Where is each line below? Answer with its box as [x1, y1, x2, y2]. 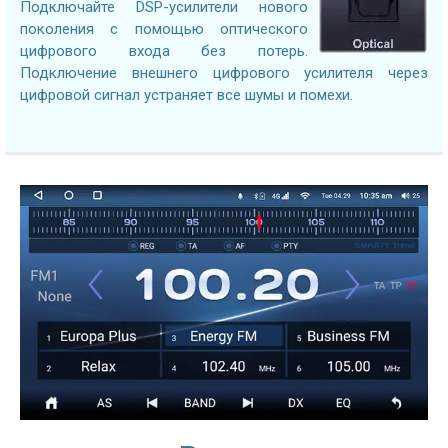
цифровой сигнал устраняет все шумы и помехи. [20, 85, 353, 104]
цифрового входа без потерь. [20, 41, 308, 60]
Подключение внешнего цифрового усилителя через [20, 63, 428, 82]
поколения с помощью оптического [20, 19, 308, 38]
